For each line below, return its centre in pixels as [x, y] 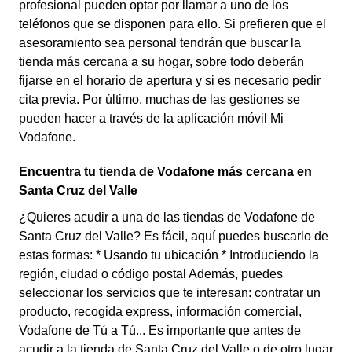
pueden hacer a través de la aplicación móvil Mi [151, 118]
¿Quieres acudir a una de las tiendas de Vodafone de [167, 217]
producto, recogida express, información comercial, [160, 312]
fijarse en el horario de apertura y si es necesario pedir [170, 81]
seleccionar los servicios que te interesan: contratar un [170, 293]
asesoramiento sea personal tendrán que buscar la [160, 43]
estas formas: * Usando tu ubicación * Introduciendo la [169, 255]
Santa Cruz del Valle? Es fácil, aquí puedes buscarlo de [174, 236]
